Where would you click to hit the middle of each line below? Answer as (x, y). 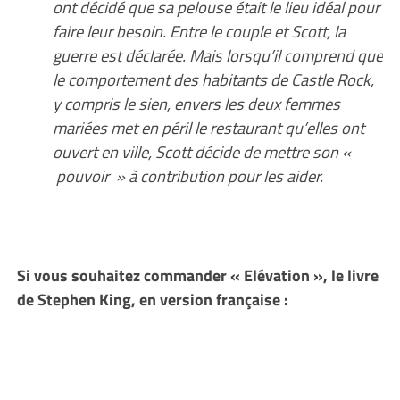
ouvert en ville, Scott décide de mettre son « (201, 151)
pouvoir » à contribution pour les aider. (187, 175)
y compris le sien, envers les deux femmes (196, 103)
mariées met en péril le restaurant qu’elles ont (208, 127)
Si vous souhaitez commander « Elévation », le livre (197, 275)
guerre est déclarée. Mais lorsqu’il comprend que (217, 55)
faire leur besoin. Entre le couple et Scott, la (199, 31)
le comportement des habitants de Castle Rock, (213, 79)
